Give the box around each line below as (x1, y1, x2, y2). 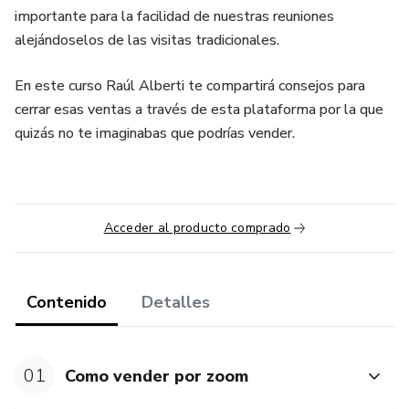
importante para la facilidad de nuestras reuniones (15, 6, 334, 26)
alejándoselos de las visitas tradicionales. (15, 30, 279, 50)
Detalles (142, 291, 210, 313)
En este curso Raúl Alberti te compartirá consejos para (15, 76, 365, 96)
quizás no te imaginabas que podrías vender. (15, 123, 295, 143)
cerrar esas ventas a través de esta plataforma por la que (15, 100, 383, 120)
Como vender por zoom (65, 364, 249, 387)
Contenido (26, 291, 107, 313)
